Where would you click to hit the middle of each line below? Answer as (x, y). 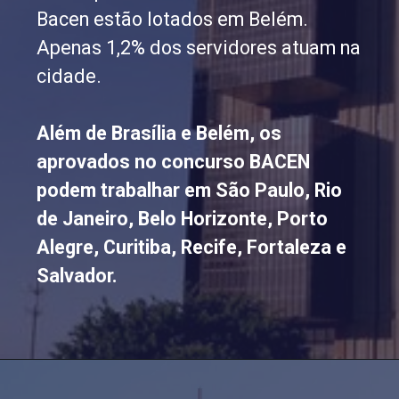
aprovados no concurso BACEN (174, 162)
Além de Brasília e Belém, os (159, 134)
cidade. (69, 77)
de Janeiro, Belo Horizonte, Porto (183, 219)
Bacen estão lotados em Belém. (173, 20)
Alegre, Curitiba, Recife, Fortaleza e (192, 248)
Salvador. (77, 276)
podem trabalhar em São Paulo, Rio (190, 191)
